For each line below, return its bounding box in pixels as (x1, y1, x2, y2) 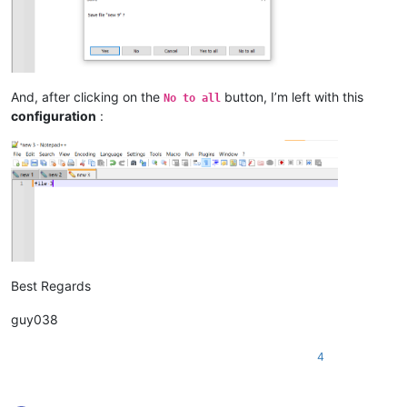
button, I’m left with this (221, 89, 363, 105)
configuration (11, 108, 96, 124)
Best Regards (11, 277, 91, 293)
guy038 (11, 311, 58, 327)
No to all (164, 92, 221, 105)
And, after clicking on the (11, 89, 164, 105)
